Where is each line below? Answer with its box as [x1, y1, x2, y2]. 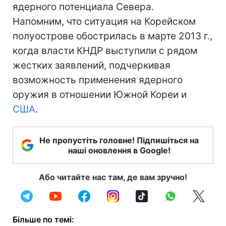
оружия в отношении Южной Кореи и [13, 89, 187, 100]
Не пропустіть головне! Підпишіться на [39, 135, 199, 145]
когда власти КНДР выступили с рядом [13, 45, 197, 56]
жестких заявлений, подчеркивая [13, 60, 171, 71]
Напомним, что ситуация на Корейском [13, 16, 196, 27]
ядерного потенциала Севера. [13, 1, 154, 13]
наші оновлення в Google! [68, 145, 171, 155]
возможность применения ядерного [13, 74, 183, 86]
